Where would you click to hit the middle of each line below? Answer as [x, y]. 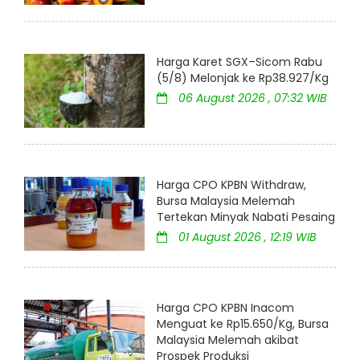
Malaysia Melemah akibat [228, 340]
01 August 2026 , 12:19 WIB [246, 237]
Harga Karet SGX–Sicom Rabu [239, 61]
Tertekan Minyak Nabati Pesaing [246, 217]
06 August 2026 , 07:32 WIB [251, 98]
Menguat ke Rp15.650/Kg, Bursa [243, 324]
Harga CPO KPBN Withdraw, [231, 184]
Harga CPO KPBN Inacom [225, 308]
